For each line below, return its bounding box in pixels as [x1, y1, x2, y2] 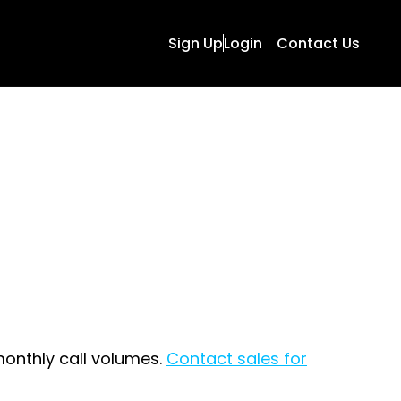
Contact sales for [166, 347, 307, 371]
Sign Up [168, 32, 223, 54]
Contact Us [277, 32, 360, 54]
